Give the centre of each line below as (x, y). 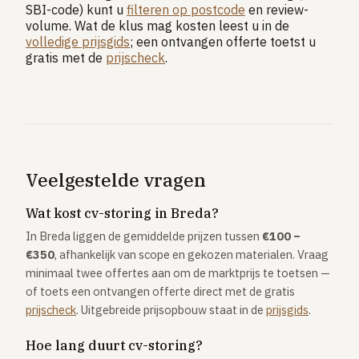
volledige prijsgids (78, 42)
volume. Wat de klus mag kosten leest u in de (157, 26)
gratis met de (66, 58)
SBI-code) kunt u (76, 10)
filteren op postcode (186, 10)
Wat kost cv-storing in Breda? (122, 213)
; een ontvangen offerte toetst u (223, 42)
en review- (277, 10)
